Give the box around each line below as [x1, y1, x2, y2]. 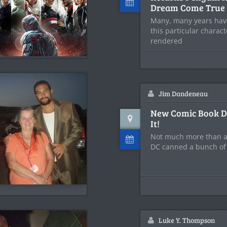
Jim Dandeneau [159, 89, 208, 98]
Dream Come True [150, 2, 225, 14]
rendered [150, 36, 182, 46]
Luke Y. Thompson [159, 215, 215, 225]
